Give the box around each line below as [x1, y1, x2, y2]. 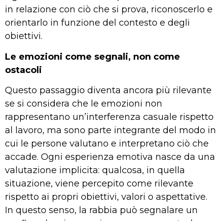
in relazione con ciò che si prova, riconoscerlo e [5, 4, 213, 15]
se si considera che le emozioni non [5, 98, 162, 109]
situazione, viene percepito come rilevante [5, 178, 193, 189]
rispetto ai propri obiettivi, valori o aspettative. [5, 191, 207, 202]
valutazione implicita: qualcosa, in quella [5, 164, 185, 176]
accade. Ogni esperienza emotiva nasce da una [5, 151, 215, 162]
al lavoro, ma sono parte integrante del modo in [5, 124, 216, 136]
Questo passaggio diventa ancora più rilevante [5, 84, 212, 96]
